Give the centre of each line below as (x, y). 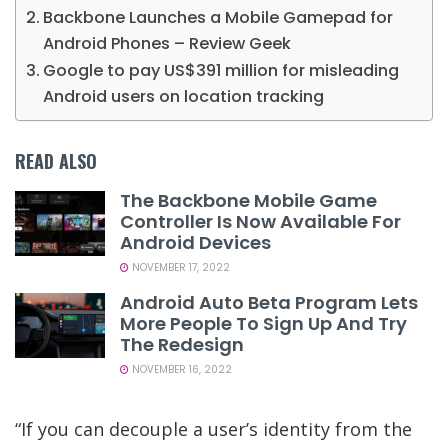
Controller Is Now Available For (260, 222)
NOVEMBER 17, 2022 (179, 268)
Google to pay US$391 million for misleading (221, 71)
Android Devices (195, 243)
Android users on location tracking (184, 97)
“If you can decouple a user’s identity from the (213, 429)
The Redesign (182, 345)
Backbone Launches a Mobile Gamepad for (218, 18)
